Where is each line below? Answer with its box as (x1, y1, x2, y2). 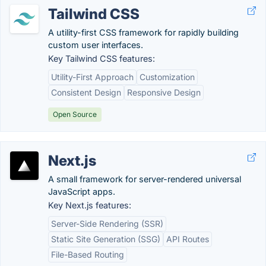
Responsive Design (127, 87, 201, 97)
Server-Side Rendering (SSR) (51, 218, 163, 229)
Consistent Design (51, 87, 121, 97)
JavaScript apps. (48, 186, 115, 197)
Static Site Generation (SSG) (51, 234, 160, 244)
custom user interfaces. (48, 40, 143, 50)
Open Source (53, 110, 97, 119)
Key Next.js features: (48, 200, 131, 210)
